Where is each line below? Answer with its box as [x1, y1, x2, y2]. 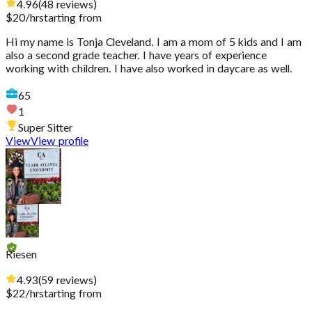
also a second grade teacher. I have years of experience [6, 50, 267, 62]
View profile [31, 136, 88, 148]
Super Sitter [18, 123, 72, 134]
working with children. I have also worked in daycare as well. [6, 63, 292, 75]
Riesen [6, 249, 37, 261]
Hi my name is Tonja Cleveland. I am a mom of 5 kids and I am [6, 37, 302, 49]
